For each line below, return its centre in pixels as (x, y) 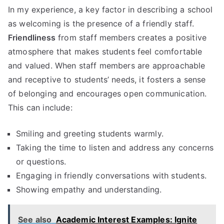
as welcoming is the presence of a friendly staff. (101, 23)
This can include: (40, 107)
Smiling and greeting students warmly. (90, 133)
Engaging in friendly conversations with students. (111, 175)
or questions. (41, 161)
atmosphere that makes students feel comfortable (105, 51)
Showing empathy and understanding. (89, 189)
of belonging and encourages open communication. (107, 93)
